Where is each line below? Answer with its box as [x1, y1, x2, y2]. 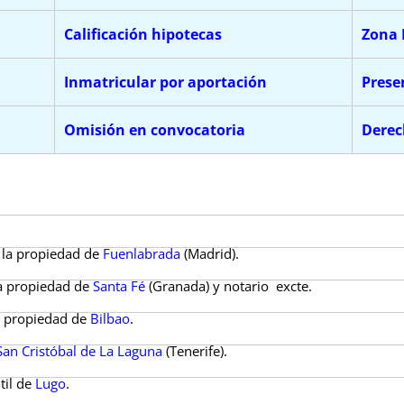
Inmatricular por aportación [64, 72, 267, 92]
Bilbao [90, 309, 131, 327]
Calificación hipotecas [64, 24, 222, 44]
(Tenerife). [166, 342, 228, 360]
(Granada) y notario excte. [149, 277, 313, 295]
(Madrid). [180, 244, 240, 262]
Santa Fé [93, 277, 146, 295]
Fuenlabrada [103, 244, 181, 262]
